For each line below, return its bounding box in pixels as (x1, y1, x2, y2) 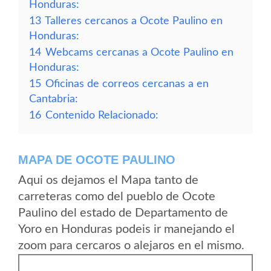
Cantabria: (29, 94, 78, 104)
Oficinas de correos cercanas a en (45, 79, 209, 89)
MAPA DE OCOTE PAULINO (18, 153, 175, 166)
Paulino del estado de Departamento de (18, 207, 228, 219)
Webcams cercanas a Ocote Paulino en (45, 47, 233, 57)
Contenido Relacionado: (45, 110, 158, 120)
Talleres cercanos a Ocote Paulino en (45, 16, 223, 26)
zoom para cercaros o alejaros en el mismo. (18, 240, 244, 252)
